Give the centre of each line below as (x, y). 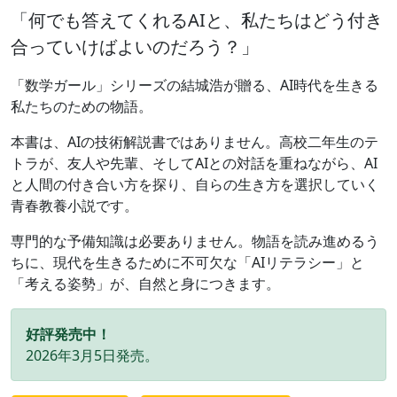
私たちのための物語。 (82, 106)
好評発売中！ (68, 334)
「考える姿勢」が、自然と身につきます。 (145, 283)
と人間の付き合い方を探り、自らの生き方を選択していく (195, 184)
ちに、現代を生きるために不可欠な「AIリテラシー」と (187, 262)
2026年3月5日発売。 (92, 355)
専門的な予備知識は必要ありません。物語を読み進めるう (195, 241)
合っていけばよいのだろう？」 (135, 46)
